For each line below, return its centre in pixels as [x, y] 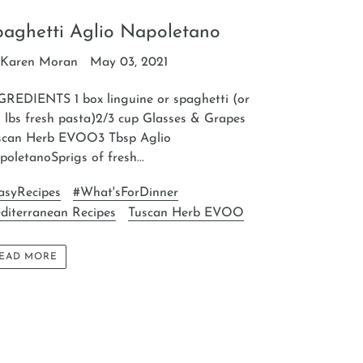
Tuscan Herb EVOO [186, 213]
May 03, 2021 [128, 63]
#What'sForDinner [125, 192]
